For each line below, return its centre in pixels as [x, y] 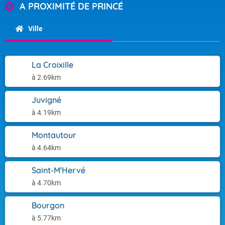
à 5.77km [46, 218]
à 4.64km [46, 148]
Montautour [54, 135]
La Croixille [52, 65]
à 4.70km [46, 183]
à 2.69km [46, 77]
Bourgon [48, 205]
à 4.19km [46, 113]
